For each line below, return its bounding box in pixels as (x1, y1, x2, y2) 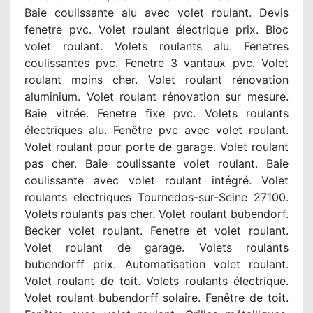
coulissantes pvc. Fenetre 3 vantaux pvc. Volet (24, 56, 289, 70)
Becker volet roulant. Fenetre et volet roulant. (24, 224, 289, 238)
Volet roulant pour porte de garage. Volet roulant (24, 140, 289, 154)
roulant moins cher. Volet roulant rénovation (24, 73, 289, 87)
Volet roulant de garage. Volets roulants (24, 240, 289, 254)
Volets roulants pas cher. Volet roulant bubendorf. (24, 207, 289, 221)
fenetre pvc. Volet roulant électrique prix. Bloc (24, 22, 289, 36)
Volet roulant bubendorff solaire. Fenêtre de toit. (24, 291, 289, 305)
